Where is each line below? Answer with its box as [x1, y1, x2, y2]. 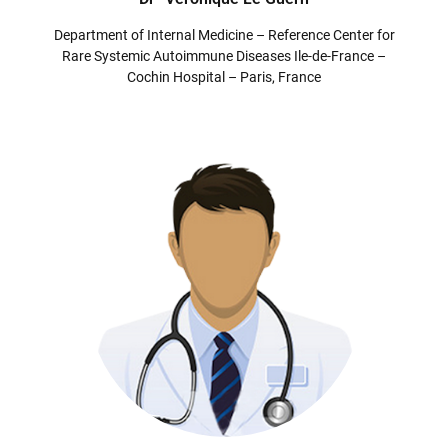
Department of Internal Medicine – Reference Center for [53, 27, 395, 44]
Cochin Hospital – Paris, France [127, 69, 321, 86]
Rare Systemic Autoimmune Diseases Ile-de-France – [62, 48, 386, 65]
